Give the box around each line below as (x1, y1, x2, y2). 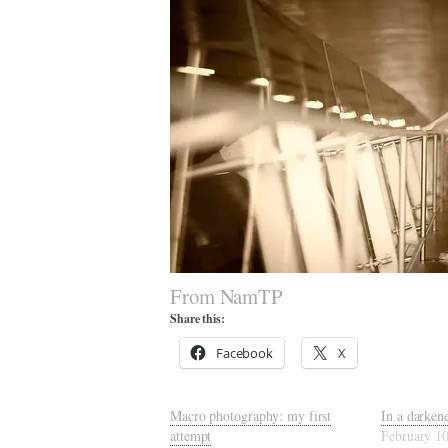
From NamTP (170, 282, 283, 310)
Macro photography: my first (170, 406, 332, 425)
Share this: (170, 310, 225, 327)
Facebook (215, 344, 274, 362)
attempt (170, 426, 212, 445)
